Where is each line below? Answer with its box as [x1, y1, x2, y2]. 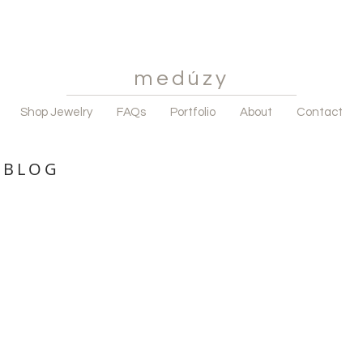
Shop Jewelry [20, 106, 92, 118]
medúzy [133, 68, 230, 89]
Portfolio [170, 106, 216, 118]
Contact [297, 106, 343, 118]
